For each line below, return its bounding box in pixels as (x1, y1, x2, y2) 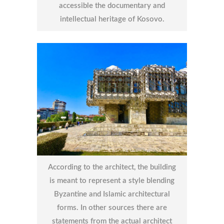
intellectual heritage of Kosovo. (59, 15, 164, 23)
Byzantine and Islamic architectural (54, 190, 170, 198)
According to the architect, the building (48, 163, 176, 171)
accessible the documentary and (59, 2, 165, 10)
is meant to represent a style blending (49, 177, 174, 185)
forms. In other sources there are (57, 204, 167, 212)
